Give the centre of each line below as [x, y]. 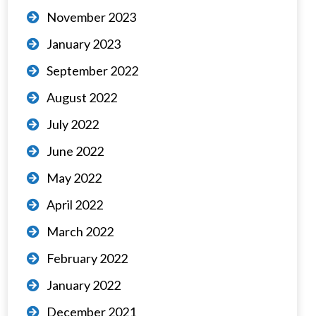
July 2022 [73, 124]
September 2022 [93, 71]
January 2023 [84, 44]
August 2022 [82, 97]
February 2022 [87, 258]
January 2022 [84, 285]
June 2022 [75, 151]
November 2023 [92, 17]
